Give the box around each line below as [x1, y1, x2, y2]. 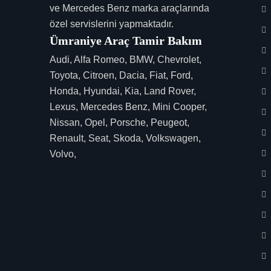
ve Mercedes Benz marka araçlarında [50, 2, 209, 13]
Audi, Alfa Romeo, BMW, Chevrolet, [50, 54, 201, 65]
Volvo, [50, 148, 76, 159]
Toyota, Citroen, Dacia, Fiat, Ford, [50, 70, 193, 80]
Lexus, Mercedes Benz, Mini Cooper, [50, 101, 207, 112]
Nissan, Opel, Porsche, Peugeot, [50, 117, 189, 128]
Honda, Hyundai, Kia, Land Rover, [50, 85, 196, 96]
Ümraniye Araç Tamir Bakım [50, 33, 202, 47]
